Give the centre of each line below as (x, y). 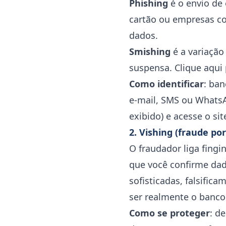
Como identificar (166, 84)
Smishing (150, 51)
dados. (144, 35)
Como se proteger (169, 213)
